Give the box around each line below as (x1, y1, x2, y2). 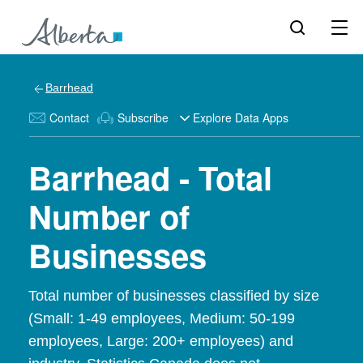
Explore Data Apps (193, 109, 288, 126)
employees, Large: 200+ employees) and (28, 333, 293, 349)
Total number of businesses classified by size (28, 288, 319, 304)
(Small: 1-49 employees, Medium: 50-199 (28, 310, 295, 327)
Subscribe (117, 109, 169, 126)
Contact (49, 109, 89, 126)
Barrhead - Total (28, 154, 272, 200)
